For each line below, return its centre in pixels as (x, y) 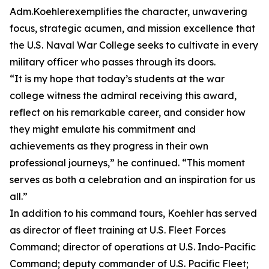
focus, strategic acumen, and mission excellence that (132, 28)
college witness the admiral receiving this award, (123, 95)
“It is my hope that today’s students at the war (117, 79)
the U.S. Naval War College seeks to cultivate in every (134, 45)
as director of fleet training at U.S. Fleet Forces (118, 230)
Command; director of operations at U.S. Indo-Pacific (133, 247)
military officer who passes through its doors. (113, 62)
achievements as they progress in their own (109, 146)
